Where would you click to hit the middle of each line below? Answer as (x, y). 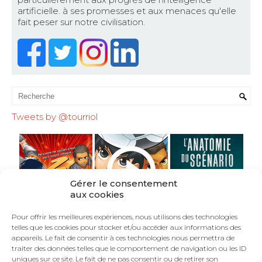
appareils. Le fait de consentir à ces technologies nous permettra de (123, 238)
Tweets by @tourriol (55, 117)
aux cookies (97, 194)
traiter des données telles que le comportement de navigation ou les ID (129, 248)
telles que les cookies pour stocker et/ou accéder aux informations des (126, 227)
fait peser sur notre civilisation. (81, 22)
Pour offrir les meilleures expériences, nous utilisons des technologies (125, 217)
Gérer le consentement (124, 183)
